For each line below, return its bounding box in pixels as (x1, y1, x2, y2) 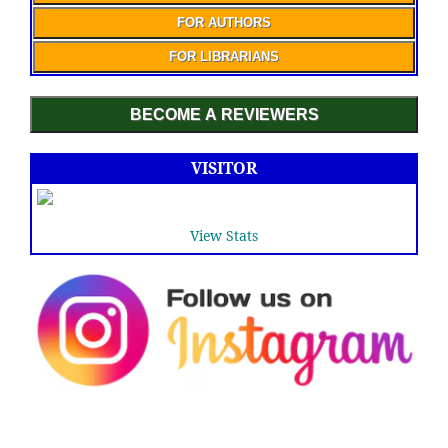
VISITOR (191, 157, 257, 180)
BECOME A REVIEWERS (129, 105, 319, 123)
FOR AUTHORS (177, 15, 271, 31)
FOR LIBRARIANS (169, 49, 279, 65)
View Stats (190, 226, 258, 246)
